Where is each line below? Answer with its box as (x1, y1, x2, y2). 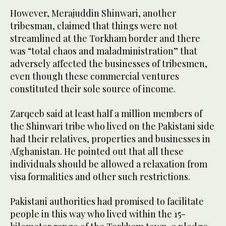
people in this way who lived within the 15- (10, 208, 186, 220)
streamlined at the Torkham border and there (10, 32, 200, 45)
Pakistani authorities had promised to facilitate (10, 195, 204, 208)
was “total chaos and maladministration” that (10, 45, 197, 58)
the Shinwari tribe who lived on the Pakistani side (10, 120, 214, 133)
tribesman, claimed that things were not (10, 20, 178, 32)
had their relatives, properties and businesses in (10, 133, 210, 145)
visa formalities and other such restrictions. (10, 171, 190, 183)
